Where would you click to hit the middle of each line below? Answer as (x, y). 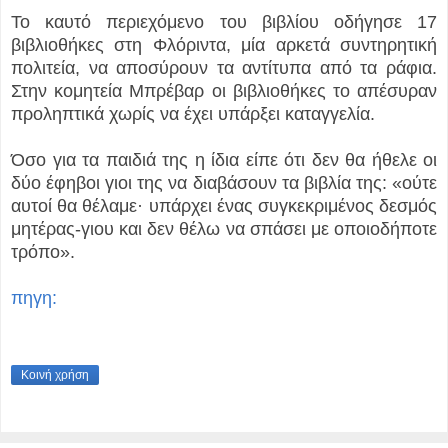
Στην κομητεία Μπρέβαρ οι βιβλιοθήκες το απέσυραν (224, 91)
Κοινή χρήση (55, 374)
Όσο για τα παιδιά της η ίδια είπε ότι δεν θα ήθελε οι (224, 160)
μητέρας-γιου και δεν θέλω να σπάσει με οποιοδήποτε (224, 229)
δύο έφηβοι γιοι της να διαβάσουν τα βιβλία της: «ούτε (224, 183)
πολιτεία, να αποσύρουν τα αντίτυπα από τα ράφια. (224, 68)
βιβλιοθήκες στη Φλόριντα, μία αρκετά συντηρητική (224, 45)
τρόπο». (43, 252)
